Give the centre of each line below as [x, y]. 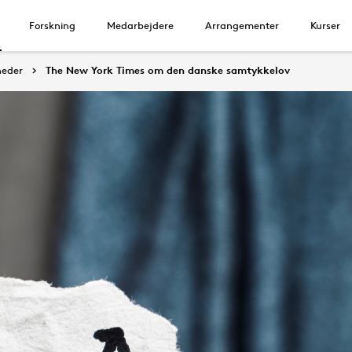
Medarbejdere [140, 25]
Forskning [52, 25]
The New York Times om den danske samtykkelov [168, 70]
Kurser [325, 25]
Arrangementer [242, 25]
